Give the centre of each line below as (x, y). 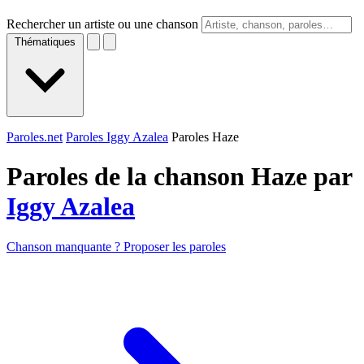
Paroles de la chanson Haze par (179, 177)
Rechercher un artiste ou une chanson (102, 24)
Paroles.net (35, 137)
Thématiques (45, 42)
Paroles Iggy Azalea (117, 137)
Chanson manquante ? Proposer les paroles (116, 246)
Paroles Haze (205, 137)
